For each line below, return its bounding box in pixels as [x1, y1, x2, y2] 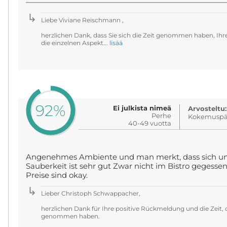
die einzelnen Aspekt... [41, 39, 109, 47]
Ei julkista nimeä [113, 104, 172, 112]
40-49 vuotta [128, 119, 172, 127]
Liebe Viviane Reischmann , [41, 16, 124, 24]
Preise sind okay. [25, 171, 88, 180]
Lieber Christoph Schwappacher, [41, 190, 140, 197]
